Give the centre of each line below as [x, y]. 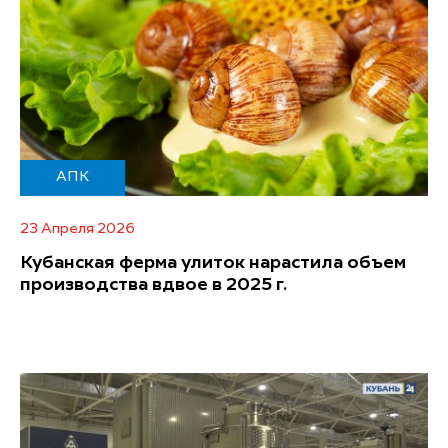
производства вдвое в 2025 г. [153, 285]
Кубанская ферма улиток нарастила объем [213, 263]
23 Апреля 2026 [77, 229]
